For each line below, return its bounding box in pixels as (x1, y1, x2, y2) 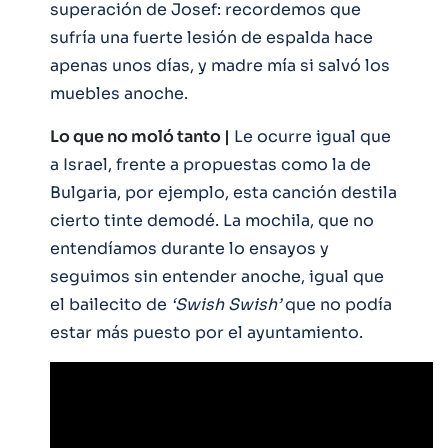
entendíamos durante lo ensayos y (50, 237, 329, 259)
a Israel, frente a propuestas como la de (50, 153, 371, 175)
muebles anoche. (50, 82, 188, 104)
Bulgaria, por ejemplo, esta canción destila (50, 181, 397, 203)
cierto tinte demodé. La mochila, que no (50, 209, 374, 231)
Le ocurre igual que (230, 125, 391, 147)
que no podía (281, 293, 392, 315)
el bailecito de (50, 293, 167, 315)
